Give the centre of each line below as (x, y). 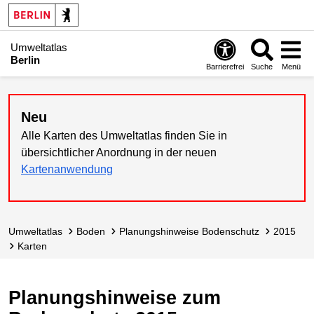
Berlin (25, 60)
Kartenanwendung (67, 169)
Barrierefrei (225, 66)
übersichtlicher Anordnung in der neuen (119, 152)
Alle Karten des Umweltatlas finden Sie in (124, 136)
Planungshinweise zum (115, 298)
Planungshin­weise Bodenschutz (192, 231)
